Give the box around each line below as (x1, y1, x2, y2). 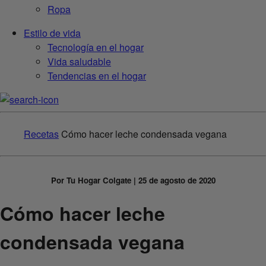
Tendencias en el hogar (47, 69, 146, 83)
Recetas (24, 127, 59, 141)
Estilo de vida (24, 26, 81, 40)
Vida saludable (47, 55, 111, 69)
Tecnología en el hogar (47, 40, 144, 55)
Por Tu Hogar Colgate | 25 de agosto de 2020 (50, 175, 216, 186)
